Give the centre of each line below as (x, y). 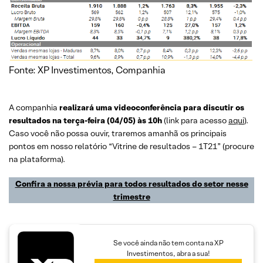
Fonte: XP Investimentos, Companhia (87, 70)
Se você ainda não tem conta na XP (168, 243)
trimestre (131, 196)
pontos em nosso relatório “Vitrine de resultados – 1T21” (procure (131, 146)
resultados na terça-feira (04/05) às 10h (85, 120)
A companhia (34, 107)
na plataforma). (37, 159)
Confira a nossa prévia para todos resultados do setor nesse (131, 183)
